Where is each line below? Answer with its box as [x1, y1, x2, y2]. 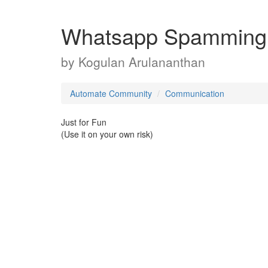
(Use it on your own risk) [61, 128, 153, 140]
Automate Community [70, 87, 152, 99]
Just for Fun [61, 116, 106, 128]
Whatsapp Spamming [61, 20, 267, 51]
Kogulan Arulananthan [78, 53, 205, 71]
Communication [165, 87, 224, 99]
